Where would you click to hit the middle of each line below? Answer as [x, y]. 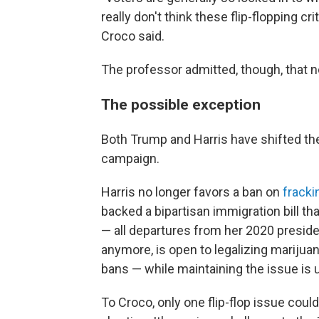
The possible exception [181, 104]
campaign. [130, 158]
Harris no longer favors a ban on [192, 192]
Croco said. [133, 36]
